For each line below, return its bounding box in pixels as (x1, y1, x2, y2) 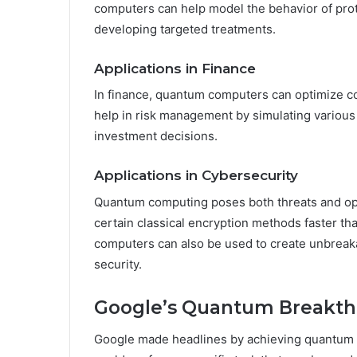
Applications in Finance (94, 60, 256, 76)
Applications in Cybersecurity (94, 167, 298, 184)
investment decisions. (94, 128, 218, 144)
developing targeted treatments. (94, 21, 276, 37)
